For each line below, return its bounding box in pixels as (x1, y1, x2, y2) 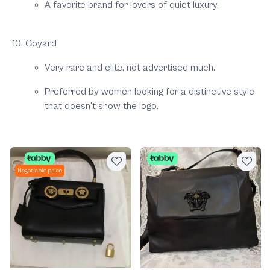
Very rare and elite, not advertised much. (45, 62, 215, 74)
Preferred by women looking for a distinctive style (45, 86, 254, 98)
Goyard (25, 38, 57, 49)
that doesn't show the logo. (45, 101, 159, 112)
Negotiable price (17, 167, 62, 175)
